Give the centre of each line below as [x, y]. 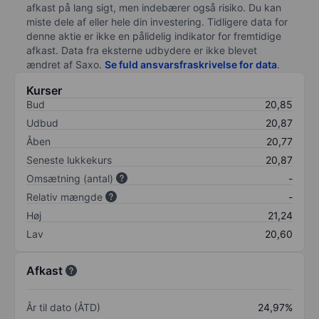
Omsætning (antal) [70, 178]
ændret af [51, 64]
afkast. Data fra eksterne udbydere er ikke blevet [142, 50]
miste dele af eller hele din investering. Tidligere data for [157, 21]
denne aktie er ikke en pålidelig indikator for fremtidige [154, 36]
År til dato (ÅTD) [63, 307]
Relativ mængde [64, 197]
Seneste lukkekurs [69, 159]
